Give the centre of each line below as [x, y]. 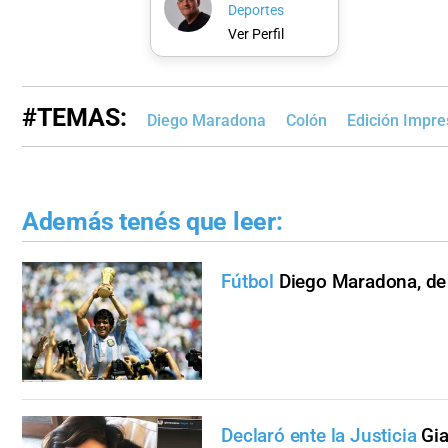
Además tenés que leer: [152, 221]
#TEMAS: [74, 117]
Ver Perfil [255, 34]
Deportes [255, 11]
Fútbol [247, 282]
